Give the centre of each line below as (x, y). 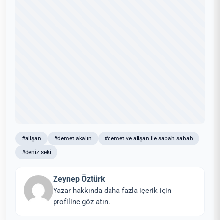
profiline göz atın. (82, 202)
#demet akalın (73, 138)
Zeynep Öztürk (79, 179)
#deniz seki (37, 152)
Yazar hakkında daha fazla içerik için (112, 191)
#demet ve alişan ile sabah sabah (149, 138)
